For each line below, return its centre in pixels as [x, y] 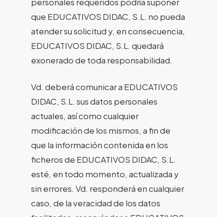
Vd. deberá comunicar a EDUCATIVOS [104, 87]
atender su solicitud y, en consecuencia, [108, 31]
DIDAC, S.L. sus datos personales [94, 101]
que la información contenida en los [100, 145]
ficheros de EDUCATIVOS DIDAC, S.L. [103, 159]
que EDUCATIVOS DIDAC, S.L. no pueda [108, 16]
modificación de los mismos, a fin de [101, 130]
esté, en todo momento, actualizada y [105, 174]
